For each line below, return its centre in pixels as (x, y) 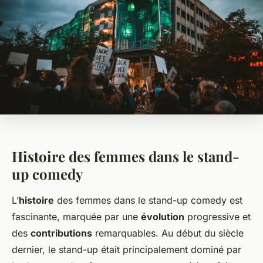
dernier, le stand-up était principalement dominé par (127, 250)
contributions (61, 233)
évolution (163, 217)
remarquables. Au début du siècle (168, 233)
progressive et (218, 217)
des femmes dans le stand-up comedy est (148, 200)
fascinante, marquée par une (76, 217)
